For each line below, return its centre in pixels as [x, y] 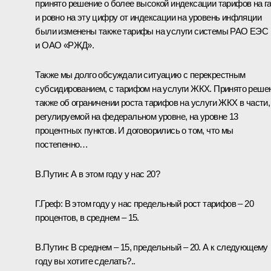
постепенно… [62, 145]
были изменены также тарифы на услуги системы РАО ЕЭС [152, 31]
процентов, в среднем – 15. [87, 218]
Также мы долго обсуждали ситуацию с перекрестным [140, 75]
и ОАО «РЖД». [65, 45]
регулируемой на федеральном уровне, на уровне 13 [137, 117]
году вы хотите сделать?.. [85, 261]
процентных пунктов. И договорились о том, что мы [134, 131]
